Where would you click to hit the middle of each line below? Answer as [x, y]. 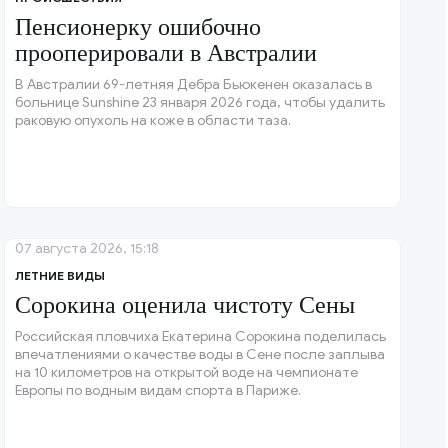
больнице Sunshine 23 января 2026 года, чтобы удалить [200, 103]
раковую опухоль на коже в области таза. [153, 121]
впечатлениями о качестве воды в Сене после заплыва [200, 355]
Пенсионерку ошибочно [138, 27]
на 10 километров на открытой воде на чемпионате [187, 373]
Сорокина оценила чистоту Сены [185, 305]
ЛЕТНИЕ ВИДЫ [60, 276]
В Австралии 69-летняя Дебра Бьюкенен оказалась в [194, 85]
